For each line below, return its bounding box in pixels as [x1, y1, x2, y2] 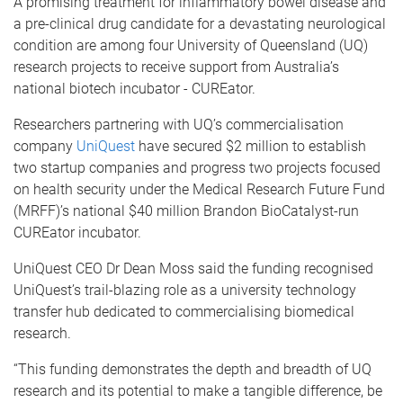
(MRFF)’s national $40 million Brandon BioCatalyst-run [13, 202, 359, 219]
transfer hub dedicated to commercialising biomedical [13, 303, 354, 320]
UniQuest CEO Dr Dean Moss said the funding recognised [13, 260, 373, 277]
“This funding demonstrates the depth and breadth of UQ [13, 361, 372, 378]
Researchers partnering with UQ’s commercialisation [13, 116, 344, 133]
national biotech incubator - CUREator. [13, 80, 255, 97]
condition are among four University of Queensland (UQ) [13, 37, 368, 54]
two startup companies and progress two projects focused [13, 159, 381, 176]
